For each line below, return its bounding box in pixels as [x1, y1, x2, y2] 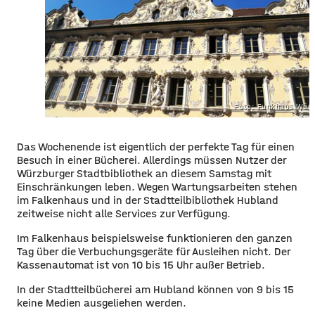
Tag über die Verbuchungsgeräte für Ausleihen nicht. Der [17, 245, 290, 259]
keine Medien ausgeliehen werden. [17, 296, 186, 310]
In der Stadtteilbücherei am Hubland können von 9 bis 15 [17, 283, 294, 297]
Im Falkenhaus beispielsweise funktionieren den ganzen [17, 231, 292, 245]
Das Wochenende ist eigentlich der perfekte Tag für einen [17, 140, 295, 154]
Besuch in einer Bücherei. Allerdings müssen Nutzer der [17, 153, 286, 167]
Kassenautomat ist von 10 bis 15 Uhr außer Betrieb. [17, 258, 265, 272]
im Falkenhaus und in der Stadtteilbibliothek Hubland [17, 193, 278, 207]
